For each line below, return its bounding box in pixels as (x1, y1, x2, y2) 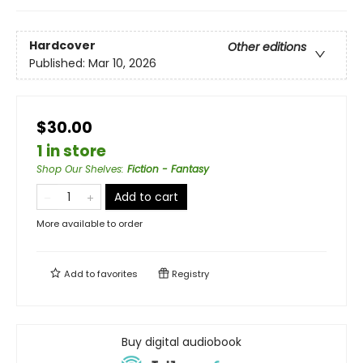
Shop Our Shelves (36, 162, 122, 176)
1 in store (36, 140, 106, 162)
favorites (97, 267, 138, 280)
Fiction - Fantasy (127, 162, 209, 176)
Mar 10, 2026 (88, 55, 156, 72)
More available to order (36, 217, 143, 230)
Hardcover (29, 37, 96, 54)
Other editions (228, 39, 306, 56)
